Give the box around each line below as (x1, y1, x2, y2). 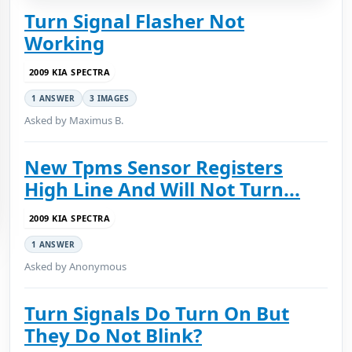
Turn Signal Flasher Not (24, 8, 244, 34)
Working (24, 30, 104, 56)
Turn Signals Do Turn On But (24, 300, 289, 326)
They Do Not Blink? (24, 322, 202, 348)
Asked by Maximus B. (24, 113, 123, 127)
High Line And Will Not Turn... (24, 176, 300, 202)
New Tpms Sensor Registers (24, 154, 283, 180)
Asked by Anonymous (24, 259, 126, 273)
